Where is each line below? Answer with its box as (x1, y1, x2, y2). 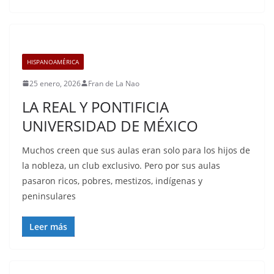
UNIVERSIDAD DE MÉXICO (22, 115, 198, 136)
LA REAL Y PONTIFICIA (22, 96, 169, 117)
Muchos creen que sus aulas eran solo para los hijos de (22, 144, 250, 156)
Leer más (29, 220, 67, 232)
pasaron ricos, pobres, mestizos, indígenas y (22, 174, 202, 187)
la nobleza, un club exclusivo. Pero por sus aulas (22, 159, 220, 171)
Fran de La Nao (88, 78, 139, 89)
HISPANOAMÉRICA (27, 57, 79, 66)
